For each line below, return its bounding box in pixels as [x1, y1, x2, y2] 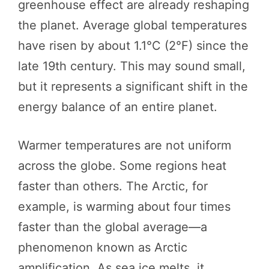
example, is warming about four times [18, 199, 231, 214]
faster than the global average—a [18, 219, 207, 234]
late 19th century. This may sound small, [18, 58, 246, 73]
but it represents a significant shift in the [18, 79, 248, 94]
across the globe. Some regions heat [18, 158, 226, 173]
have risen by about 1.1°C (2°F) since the [18, 38, 249, 53]
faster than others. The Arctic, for [18, 178, 208, 193]
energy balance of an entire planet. [18, 99, 217, 114]
